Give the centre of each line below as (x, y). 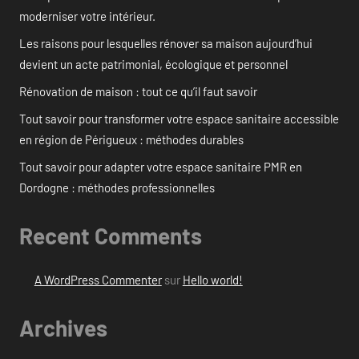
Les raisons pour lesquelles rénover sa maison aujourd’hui (166, 43)
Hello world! (212, 280)
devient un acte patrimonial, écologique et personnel (153, 64)
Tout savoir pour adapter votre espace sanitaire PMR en (161, 166)
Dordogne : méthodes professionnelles (117, 187)
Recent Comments (111, 235)
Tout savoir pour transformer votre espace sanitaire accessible (179, 118)
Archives (63, 328)
